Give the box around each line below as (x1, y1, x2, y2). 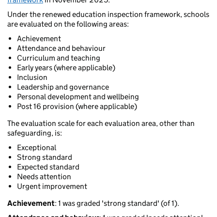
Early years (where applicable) (17, 63, 115, 73)
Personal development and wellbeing (17, 92, 139, 102)
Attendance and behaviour (17, 44, 106, 53)
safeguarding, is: (7, 128, 62, 138)
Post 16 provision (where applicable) (17, 102, 137, 111)
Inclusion (17, 73, 47, 82)
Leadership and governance (17, 82, 109, 92)
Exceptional (17, 143, 56, 153)
